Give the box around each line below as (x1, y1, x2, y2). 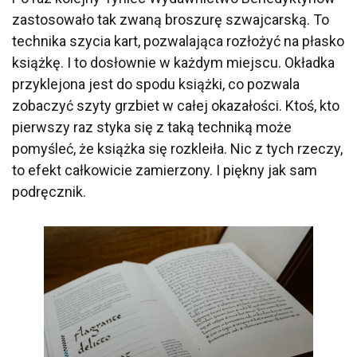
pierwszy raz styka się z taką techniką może (12, 119, 292, 136)
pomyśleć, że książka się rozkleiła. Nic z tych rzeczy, (12, 140, 343, 158)
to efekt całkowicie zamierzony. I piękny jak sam (12, 162, 317, 179)
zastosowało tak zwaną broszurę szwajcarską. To (12, 11, 329, 29)
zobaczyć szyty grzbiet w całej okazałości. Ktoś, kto (12, 97, 339, 115)
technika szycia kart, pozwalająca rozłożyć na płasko (12, 33, 344, 50)
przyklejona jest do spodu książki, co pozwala (12, 76, 300, 93)
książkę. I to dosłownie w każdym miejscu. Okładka (12, 54, 335, 72)
